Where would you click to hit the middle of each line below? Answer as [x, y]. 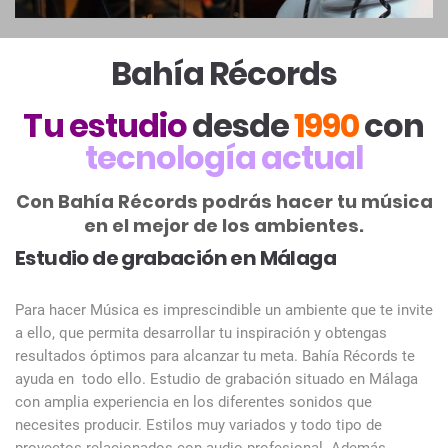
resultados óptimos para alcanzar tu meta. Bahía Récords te [215, 355]
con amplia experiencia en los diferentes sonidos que [193, 401]
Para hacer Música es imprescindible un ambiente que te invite [224, 309]
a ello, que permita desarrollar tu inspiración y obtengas [201, 332]
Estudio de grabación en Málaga [175, 257]
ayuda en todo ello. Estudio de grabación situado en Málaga [216, 378]
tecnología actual [224, 157]
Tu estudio [107, 125]
